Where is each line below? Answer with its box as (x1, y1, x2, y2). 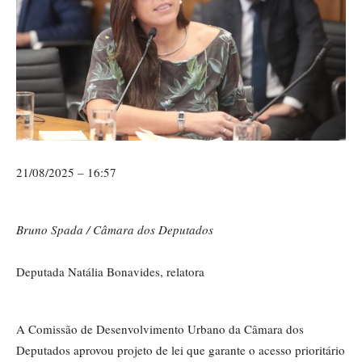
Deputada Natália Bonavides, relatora (16, 263, 204, 280)
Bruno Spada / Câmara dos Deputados (16, 221, 213, 238)
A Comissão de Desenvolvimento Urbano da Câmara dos (16, 321, 304, 338)
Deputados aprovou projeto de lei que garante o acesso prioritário (16, 342, 345, 359)
